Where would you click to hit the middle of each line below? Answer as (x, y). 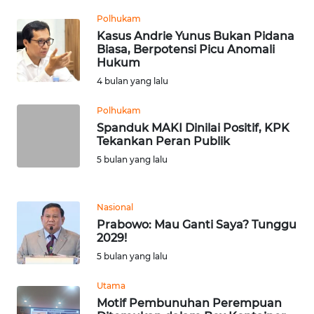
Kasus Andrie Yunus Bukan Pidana (196, 36)
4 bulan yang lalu (132, 81)
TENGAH (49, 39)
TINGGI (44, 158)
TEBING (44, 143)
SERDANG (48, 91)
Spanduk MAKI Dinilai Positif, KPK (193, 128)
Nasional (115, 207)
